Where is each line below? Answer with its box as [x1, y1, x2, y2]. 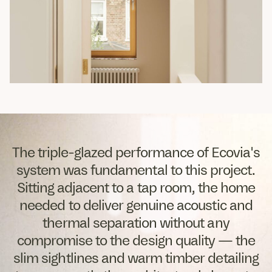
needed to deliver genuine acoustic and [19, 197, 253, 214]
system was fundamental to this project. [16, 161, 256, 179]
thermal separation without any [42, 214, 229, 232]
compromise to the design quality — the [16, 232, 256, 250]
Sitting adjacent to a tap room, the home [16, 179, 256, 197]
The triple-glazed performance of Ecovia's [12, 144, 260, 161]
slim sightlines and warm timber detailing [13, 250, 259, 267]
